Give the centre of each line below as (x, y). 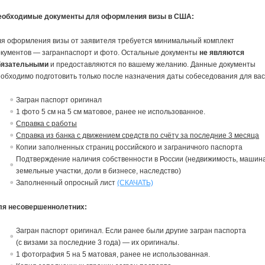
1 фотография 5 (44, 255)
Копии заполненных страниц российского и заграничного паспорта (130, 148)
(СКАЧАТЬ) (135, 183)
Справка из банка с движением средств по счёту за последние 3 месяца (138, 136)
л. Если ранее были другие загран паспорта (172, 231)
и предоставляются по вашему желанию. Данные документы (152, 64)
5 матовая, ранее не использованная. (146, 255)
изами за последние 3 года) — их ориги (94, 243)
